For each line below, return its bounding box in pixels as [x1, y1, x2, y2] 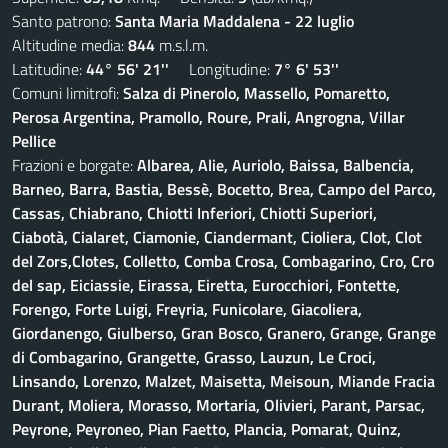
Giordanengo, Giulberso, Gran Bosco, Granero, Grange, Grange [12, 321, 436, 345]
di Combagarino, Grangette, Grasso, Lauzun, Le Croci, [12, 345, 376, 369]
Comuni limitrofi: [12, 81, 123, 105]
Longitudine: [169, 57, 274, 81]
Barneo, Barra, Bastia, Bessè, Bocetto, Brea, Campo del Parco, [12, 177, 436, 201]
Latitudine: [12, 57, 86, 81]
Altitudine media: [12, 33, 128, 57]
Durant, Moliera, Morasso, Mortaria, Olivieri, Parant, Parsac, [12, 393, 425, 417]
